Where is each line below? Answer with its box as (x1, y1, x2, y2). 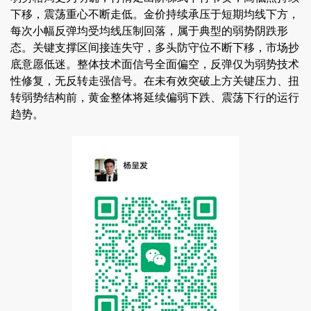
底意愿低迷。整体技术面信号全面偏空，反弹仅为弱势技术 (10, 56, 299, 72)
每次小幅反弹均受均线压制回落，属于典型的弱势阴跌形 (10, 22, 288, 38)
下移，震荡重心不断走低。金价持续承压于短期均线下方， (10, 6, 299, 22)
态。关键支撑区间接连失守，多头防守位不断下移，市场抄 (10, 39, 299, 55)
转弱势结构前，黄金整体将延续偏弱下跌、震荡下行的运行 (10, 89, 299, 105)
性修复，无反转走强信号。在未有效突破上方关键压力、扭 (10, 72, 299, 88)
